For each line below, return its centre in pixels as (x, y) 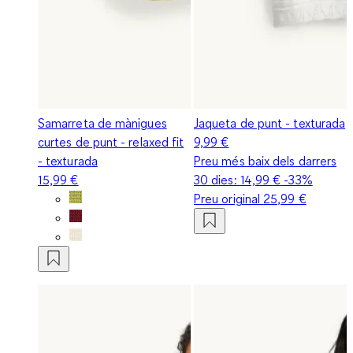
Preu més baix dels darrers (266, 160)
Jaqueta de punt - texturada (270, 123)
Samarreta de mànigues (102, 123)
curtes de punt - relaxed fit (111, 141)
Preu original (229, 198)
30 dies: (217, 179)
